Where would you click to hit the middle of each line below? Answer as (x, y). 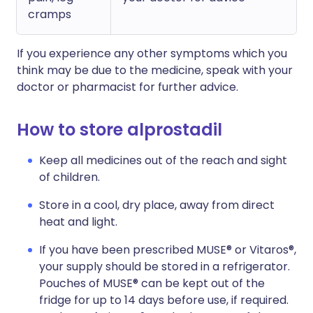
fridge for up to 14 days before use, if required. (164, 300)
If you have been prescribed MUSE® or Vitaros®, (168, 250)
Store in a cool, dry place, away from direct (157, 205)
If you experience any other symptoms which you (152, 54)
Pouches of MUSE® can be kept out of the (152, 284)
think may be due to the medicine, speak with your (155, 71)
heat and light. (78, 222)
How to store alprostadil (119, 130)
